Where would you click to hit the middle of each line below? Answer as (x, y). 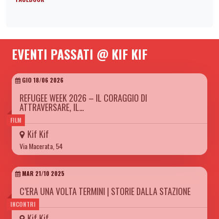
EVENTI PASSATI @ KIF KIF (80, 54)
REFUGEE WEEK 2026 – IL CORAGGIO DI (83, 98)
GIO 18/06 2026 (42, 80)
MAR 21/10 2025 (43, 174)
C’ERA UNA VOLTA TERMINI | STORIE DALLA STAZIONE (105, 191)
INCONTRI (23, 204)
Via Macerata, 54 (41, 146)
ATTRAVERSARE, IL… (52, 107)
